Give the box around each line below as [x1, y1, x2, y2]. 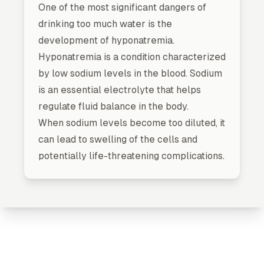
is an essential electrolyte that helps [38, 84, 201, 95]
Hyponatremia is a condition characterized [38, 51, 226, 62]
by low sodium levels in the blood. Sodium [38, 68, 222, 79]
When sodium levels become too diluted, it [38, 117, 225, 128]
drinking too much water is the [38, 18, 172, 29]
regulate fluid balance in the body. [38, 101, 189, 112]
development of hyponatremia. [38, 35, 174, 46]
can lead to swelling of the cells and [38, 134, 197, 145]
